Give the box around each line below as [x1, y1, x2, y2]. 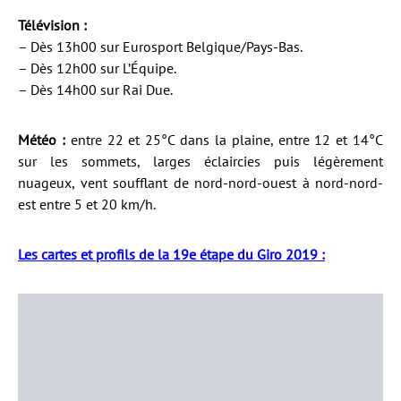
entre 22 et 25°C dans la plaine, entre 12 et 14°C [70, 131, 384, 149]
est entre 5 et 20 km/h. [18, 195, 156, 213]
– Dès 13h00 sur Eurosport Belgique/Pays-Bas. [18, 38, 303, 55]
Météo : [18, 131, 71, 149]
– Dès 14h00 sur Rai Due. [18, 81, 173, 98]
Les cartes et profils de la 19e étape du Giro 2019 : [18, 245, 325, 263]
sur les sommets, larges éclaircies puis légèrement [18, 152, 383, 170]
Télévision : [18, 16, 87, 34]
